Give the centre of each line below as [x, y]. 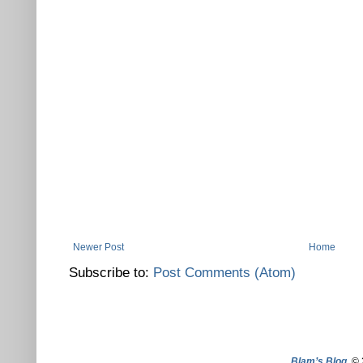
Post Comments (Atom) [224, 272]
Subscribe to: [111, 272]
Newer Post [98, 247]
